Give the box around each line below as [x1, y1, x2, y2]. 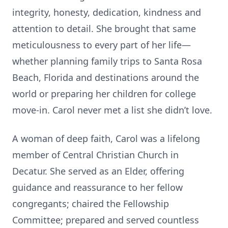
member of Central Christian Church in [12, 149, 179, 161]
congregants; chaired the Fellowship [12, 197, 169, 210]
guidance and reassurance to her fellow [12, 181, 183, 193]
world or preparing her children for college [12, 88, 196, 100]
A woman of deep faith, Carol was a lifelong [12, 132, 200, 145]
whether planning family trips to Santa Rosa [12, 55, 202, 67]
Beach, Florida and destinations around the [12, 71, 199, 83]
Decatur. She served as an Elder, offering [12, 165, 184, 177]
